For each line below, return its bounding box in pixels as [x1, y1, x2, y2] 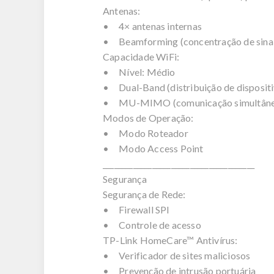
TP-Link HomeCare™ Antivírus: [103, 234, 238, 246]
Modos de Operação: [103, 112, 194, 124]
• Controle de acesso [103, 219, 201, 231]
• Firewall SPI [103, 204, 170, 215]
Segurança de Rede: [103, 188, 186, 200]
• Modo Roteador [103, 127, 188, 139]
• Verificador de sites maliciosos [103, 250, 251, 261]
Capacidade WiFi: [103, 51, 180, 62]
